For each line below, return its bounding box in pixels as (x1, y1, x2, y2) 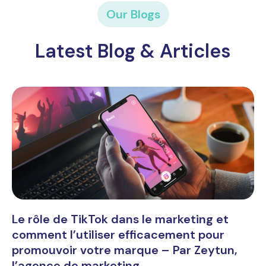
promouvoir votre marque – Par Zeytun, (12, 242, 237, 258)
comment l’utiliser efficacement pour (12, 226, 224, 242)
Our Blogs (106, 6, 160, 22)
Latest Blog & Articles (35, 38, 231, 64)
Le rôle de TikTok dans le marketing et (12, 211, 229, 227)
